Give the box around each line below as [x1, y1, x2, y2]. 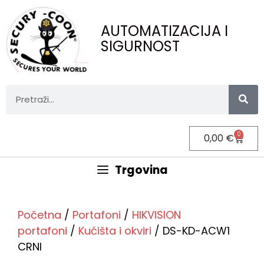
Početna [18, 207, 61, 222]
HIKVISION [132, 207, 181, 222]
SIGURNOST [101, 37, 180, 57]
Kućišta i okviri [78, 223, 151, 238]
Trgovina [115, 161, 169, 178]
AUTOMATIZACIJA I [101, 21, 229, 41]
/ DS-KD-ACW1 [151, 223, 230, 238]
